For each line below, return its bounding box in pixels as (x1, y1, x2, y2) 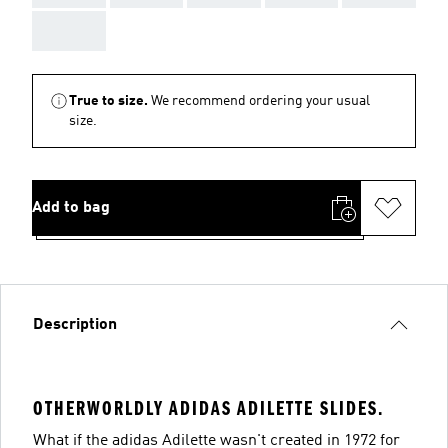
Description (33, 317, 117, 333)
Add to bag (32, 200, 110, 216)
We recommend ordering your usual (151, 94, 370, 108)
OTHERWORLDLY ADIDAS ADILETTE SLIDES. (33, 397, 384, 420)
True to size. (69, 94, 148, 108)
